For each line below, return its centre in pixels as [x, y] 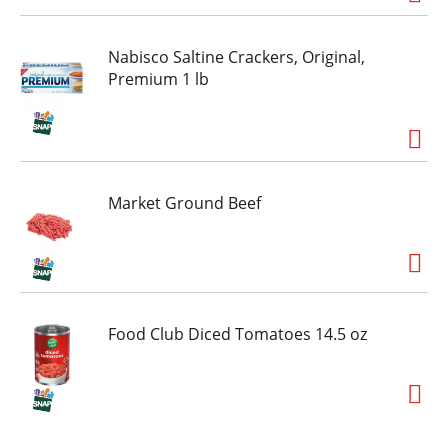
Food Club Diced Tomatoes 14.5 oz [237, 334]
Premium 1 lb [158, 79]
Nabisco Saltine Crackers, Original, [236, 57]
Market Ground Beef [184, 203]
